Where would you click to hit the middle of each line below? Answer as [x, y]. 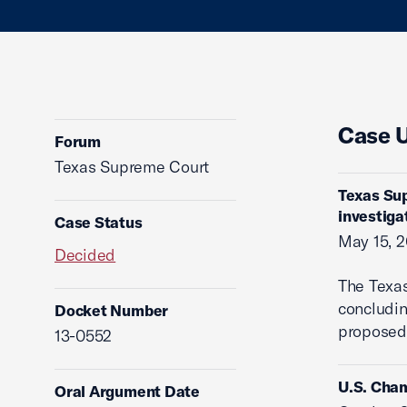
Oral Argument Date [128, 391]
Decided [85, 255]
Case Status [99, 222]
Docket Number [112, 310]
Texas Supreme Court [132, 167]
